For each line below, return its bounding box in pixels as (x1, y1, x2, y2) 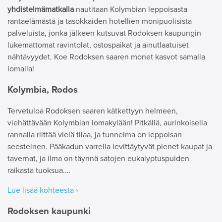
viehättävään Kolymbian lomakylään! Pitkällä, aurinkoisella (7, 118, 207, 128)
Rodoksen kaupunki (7, 206, 91, 218)
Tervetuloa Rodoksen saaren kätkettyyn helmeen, (7, 106, 178, 116)
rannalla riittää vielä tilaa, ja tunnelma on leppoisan (7, 130, 182, 140)
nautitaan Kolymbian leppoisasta (76, 4, 187, 14)
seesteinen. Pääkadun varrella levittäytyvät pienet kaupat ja (7, 142, 212, 152)
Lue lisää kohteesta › (7, 185, 78, 196)
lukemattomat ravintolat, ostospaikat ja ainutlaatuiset (7, 40, 189, 50)
